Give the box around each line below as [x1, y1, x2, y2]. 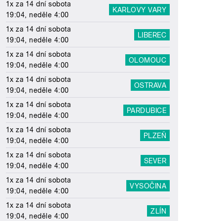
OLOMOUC [128, 56, 167, 64]
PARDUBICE [126, 106, 167, 114]
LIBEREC [137, 31, 167, 39]
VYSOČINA [130, 182, 167, 190]
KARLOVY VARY [112, 5, 167, 14]
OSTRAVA [134, 81, 167, 89]
